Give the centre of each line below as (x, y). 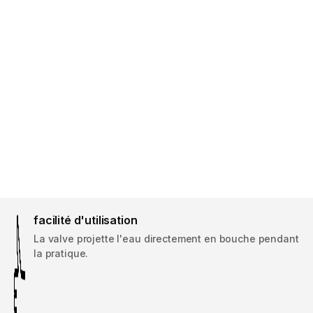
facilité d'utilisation (86, 220)
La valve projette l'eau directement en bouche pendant (166, 239)
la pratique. (61, 254)
